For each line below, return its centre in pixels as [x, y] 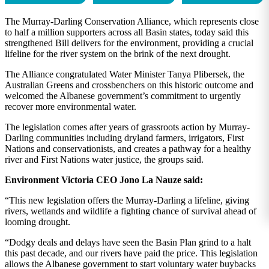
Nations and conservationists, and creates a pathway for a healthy [128, 148]
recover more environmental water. [71, 106]
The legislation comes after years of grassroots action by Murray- [127, 127]
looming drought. [38, 222]
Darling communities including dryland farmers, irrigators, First [124, 138]
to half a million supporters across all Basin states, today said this [127, 32]
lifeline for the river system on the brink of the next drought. [118, 53]
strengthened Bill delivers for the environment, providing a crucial [129, 43]
